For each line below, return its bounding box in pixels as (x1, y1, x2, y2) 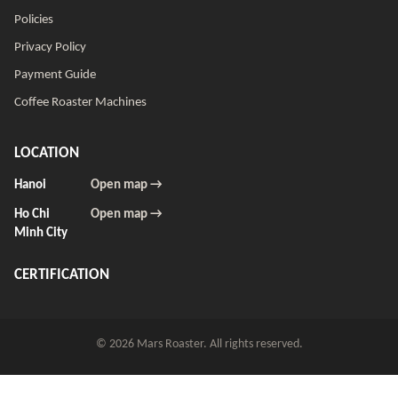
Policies (14, 13, 53, 28)
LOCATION (14, 146, 79, 162)
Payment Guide (14, 68, 96, 83)
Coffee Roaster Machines (14, 96, 147, 110)
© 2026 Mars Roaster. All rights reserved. (95, 338, 303, 352)
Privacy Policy (14, 41, 86, 55)
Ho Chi (14, 208, 50, 222)
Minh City (14, 227, 68, 241)
